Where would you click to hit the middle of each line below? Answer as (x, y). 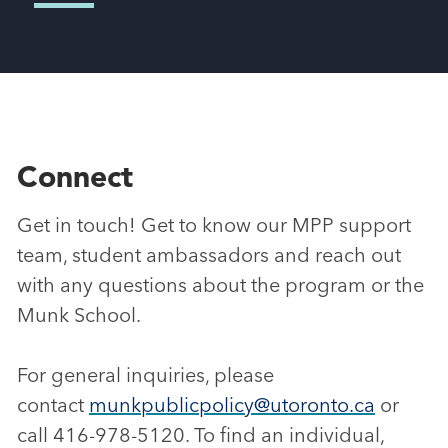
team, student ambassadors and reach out (209, 254)
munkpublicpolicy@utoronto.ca (232, 404)
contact (53, 404)
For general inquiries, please (145, 374)
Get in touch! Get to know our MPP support (214, 224)
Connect (75, 176)
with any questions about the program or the (220, 284)
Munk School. (79, 314)
